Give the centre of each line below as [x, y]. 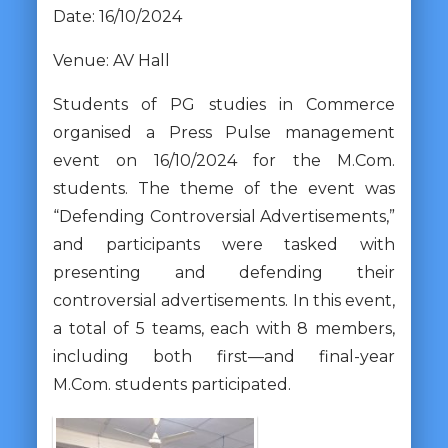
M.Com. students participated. [171, 384]
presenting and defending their [224, 272]
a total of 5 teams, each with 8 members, [224, 328]
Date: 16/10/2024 [117, 16]
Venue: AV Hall [111, 60]
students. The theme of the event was [224, 188]
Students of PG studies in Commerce [224, 104]
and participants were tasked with [224, 244]
